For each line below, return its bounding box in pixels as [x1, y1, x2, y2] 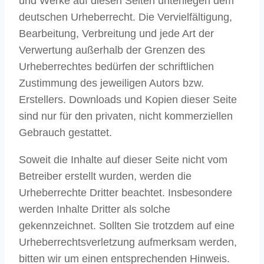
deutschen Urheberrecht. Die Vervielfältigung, [19, 11, 232, 24]
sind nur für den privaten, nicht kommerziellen [19, 110, 233, 123]
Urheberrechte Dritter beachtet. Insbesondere [19, 187, 232, 199]
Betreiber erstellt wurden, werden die [19, 170, 192, 183]
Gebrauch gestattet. [19, 127, 112, 139]
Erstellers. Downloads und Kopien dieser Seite [19, 94, 237, 106]
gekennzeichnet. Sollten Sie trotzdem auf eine [19, 220, 235, 232]
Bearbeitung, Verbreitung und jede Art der [19, 28, 214, 40]
